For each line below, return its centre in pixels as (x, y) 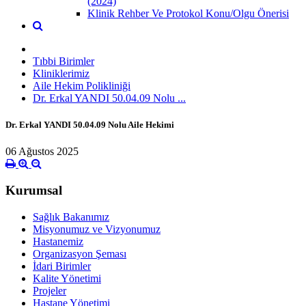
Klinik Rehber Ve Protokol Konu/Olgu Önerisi (188, 13)
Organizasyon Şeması (80, 253)
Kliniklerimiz (61, 73)
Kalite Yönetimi (67, 278)
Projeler (50, 290)
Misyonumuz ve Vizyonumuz (97, 229)
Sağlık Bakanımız (71, 217)
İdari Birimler (62, 266)
